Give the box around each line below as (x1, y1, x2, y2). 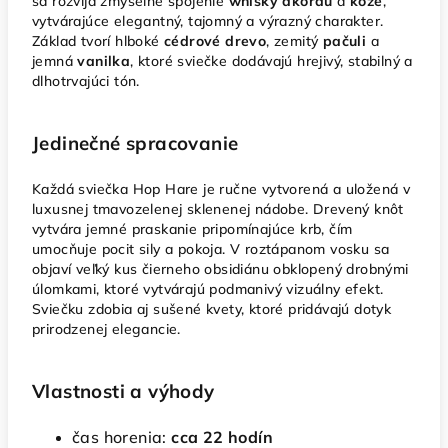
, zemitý (266, 32, 323, 50)
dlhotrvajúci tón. (32, 72, 140, 90)
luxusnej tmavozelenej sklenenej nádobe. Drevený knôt (32, 200, 404, 218)
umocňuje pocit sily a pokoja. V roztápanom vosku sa (32, 240, 390, 258)
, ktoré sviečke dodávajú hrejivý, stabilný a (130, 52, 413, 70)
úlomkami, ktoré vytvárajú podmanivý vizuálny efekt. (32, 280, 384, 298)
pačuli (322, 32, 367, 50)
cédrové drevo (164, 32, 267, 50)
